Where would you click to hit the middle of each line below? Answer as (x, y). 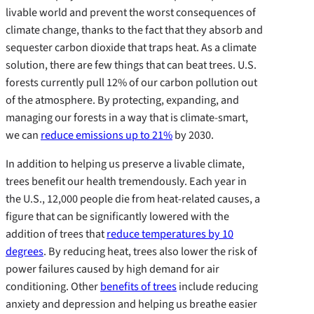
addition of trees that (56, 233)
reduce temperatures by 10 (170, 233)
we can (23, 135)
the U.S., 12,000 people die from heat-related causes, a (133, 198)
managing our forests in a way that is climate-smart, (127, 117)
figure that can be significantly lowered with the (117, 216)
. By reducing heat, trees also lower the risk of (150, 251)
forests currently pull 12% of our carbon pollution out (131, 82)
